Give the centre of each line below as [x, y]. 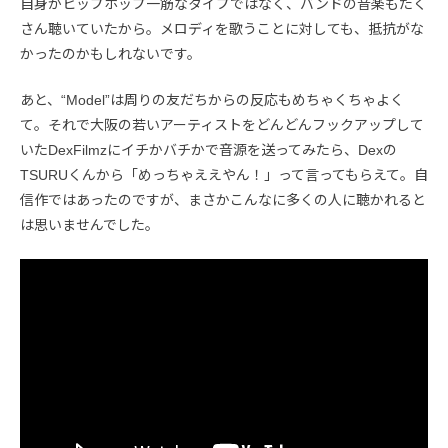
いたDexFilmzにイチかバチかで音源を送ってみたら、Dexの [208, 149]
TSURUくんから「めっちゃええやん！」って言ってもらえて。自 [224, 174]
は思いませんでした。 [89, 224]
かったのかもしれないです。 [110, 53]
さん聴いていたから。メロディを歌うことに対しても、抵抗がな [222, 28]
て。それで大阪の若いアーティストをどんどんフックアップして [222, 124]
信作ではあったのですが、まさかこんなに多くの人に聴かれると [223, 199]
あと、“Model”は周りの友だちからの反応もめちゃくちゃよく [212, 99]
